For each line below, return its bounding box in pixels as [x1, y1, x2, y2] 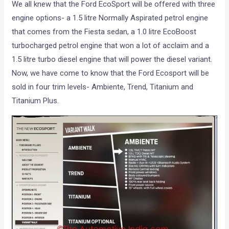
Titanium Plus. [12, 96, 59, 106]
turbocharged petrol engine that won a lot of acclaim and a [12, 41, 210, 51]
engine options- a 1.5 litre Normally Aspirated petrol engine [12, 13, 209, 23]
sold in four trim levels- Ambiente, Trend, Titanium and [12, 82, 194, 92]
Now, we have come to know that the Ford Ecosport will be [12, 68, 210, 78]
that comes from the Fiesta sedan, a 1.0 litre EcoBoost [12, 27, 197, 37]
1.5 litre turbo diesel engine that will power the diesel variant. [12, 55, 213, 64]
